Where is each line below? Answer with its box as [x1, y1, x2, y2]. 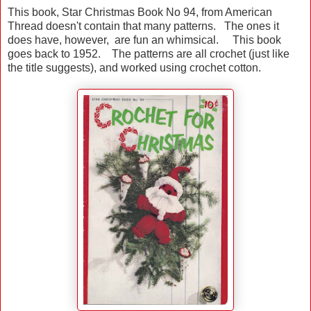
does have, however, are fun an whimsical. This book [8, 34, 281, 47]
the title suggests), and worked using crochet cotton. [8, 62, 261, 74]
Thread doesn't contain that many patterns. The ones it [8, 20, 279, 33]
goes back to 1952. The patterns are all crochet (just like [8, 48, 289, 60]
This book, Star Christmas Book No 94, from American [8, 6, 272, 19]
